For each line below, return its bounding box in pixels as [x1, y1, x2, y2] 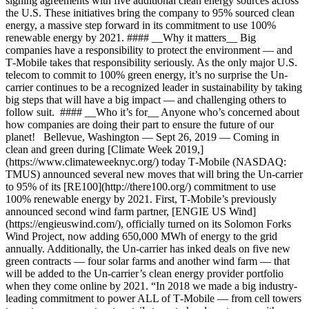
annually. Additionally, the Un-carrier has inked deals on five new [6, 243, 290, 255]
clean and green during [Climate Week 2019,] [6, 143, 203, 155]
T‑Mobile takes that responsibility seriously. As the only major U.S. [6, 57, 297, 68]
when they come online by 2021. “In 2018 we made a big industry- [6, 280, 297, 292]
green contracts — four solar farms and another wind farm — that [6, 255, 290, 267]
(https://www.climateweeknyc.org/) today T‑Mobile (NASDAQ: [6, 156, 286, 168]
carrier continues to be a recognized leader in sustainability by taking [6, 81, 302, 93]
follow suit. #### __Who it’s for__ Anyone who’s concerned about [6, 106, 299, 118]
